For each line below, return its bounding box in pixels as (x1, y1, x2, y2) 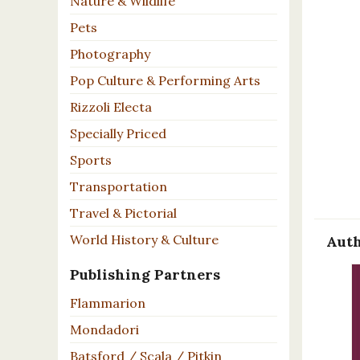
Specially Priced (70, 125, 166, 142)
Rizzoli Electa (70, 99, 152, 116)
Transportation (70, 178, 167, 195)
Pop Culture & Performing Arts (70, 72, 260, 89)
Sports (70, 152, 112, 169)
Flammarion (70, 295, 145, 312)
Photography (70, 46, 150, 63)
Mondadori (70, 321, 139, 338)
